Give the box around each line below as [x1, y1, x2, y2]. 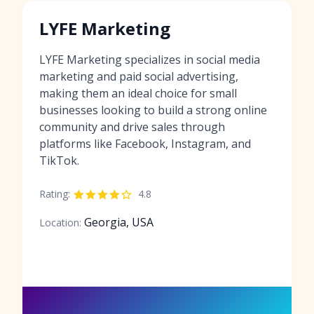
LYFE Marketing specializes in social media [39, 51, 260, 67]
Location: [39, 215, 81, 229]
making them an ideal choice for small [39, 85, 237, 101]
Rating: [39, 186, 70, 200]
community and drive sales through [39, 118, 225, 135]
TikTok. [39, 152, 79, 168]
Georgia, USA [84, 214, 153, 230]
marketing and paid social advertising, [39, 68, 238, 84]
